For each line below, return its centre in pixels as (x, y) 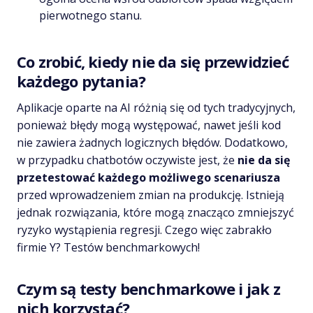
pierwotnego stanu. (90, 15)
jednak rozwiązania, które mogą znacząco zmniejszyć (155, 212)
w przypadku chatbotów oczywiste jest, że (126, 160)
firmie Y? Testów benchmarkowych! (108, 247)
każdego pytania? (81, 81)
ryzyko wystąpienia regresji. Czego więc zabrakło (144, 230)
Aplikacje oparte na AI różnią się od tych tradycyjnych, (156, 107)
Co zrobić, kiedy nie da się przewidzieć (153, 61)
